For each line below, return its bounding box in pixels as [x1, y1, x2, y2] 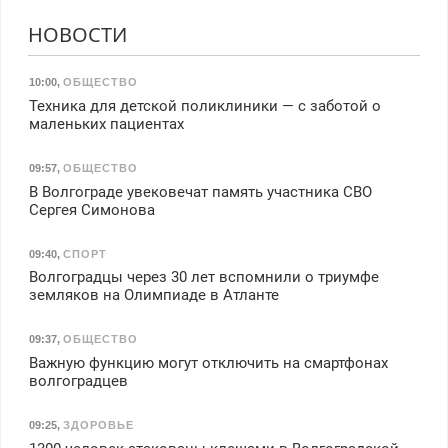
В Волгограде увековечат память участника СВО [28, 182, 372, 201]
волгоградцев [28, 371, 128, 390]
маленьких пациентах [28, 115, 184, 134]
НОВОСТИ [27, 20, 127, 48]
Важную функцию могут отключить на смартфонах [28, 353, 388, 372]
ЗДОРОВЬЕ [62, 418, 134, 431]
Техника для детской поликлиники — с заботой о [28, 97, 381, 116]
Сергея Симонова [28, 200, 155, 219]
